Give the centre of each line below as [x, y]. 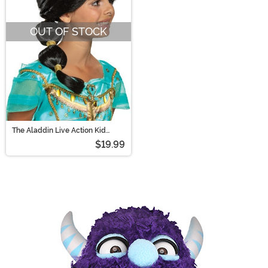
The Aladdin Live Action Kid [59, 130]
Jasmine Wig [34, 137]
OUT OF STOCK [68, 31]
